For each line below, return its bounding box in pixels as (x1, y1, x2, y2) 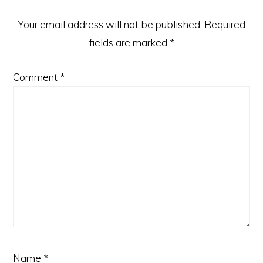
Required (204, 18, 245, 31)
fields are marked (89, 36, 170, 49)
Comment (13, 71, 60, 83)
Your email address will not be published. (18, 18, 202, 31)
